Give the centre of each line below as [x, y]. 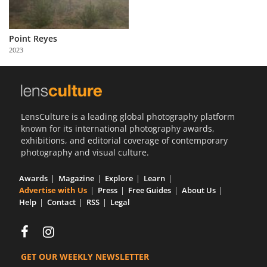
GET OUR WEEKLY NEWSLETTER [85, 257]
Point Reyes [33, 38]
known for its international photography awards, [118, 129]
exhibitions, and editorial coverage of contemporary [124, 141]
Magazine [76, 178]
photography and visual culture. [85, 153]
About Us [199, 190]
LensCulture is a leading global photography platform [128, 117]
